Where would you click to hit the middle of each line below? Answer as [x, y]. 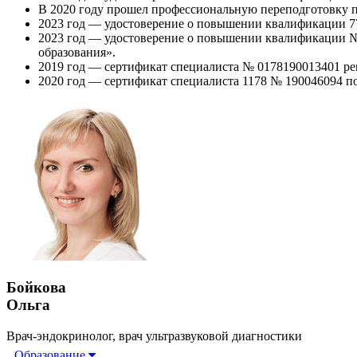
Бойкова [36, 287]
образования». [77, 53]
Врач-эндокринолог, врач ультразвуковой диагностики [154, 335]
